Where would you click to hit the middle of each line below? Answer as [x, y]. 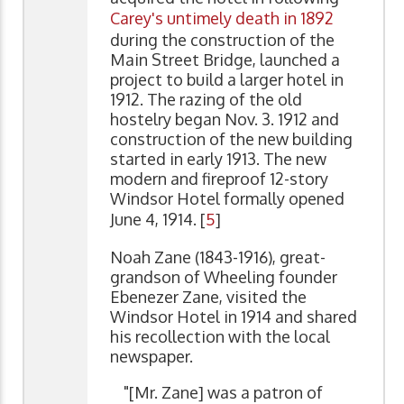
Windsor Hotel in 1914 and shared [234, 317]
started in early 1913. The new [218, 159]
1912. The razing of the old [206, 100]
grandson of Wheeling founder [224, 277]
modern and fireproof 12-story [219, 179]
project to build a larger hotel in [227, 80]
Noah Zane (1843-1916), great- [218, 257]
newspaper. [153, 357]
